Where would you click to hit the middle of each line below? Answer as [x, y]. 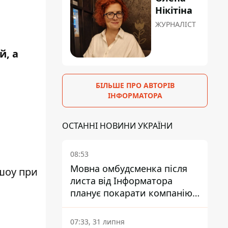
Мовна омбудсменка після [129, 169]
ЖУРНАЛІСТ [176, 24]
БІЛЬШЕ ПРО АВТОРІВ [135, 85]
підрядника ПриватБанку [126, 205]
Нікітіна [174, 10]
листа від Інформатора [121, 181]
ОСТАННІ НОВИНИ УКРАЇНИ [117, 126]
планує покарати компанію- [133, 193]
